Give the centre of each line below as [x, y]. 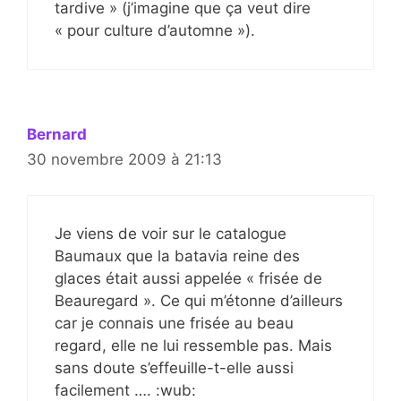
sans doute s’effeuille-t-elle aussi [174, 368]
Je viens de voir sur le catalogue [171, 234]
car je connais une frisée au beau [174, 324]
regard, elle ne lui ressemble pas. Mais [193, 346]
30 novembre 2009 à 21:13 [124, 159]
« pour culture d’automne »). [155, 30]
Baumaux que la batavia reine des [177, 256]
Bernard [57, 134]
